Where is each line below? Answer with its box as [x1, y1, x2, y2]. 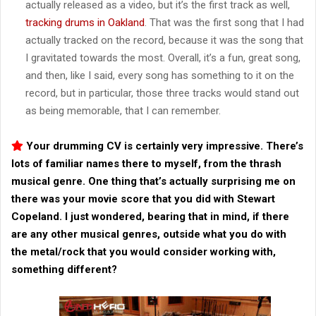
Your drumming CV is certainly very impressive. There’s [23, 139, 303, 152]
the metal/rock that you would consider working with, [11, 245, 276, 258]
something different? [11, 262, 117, 276]
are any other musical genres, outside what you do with [11, 227, 286, 241]
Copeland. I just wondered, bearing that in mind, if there [11, 209, 289, 223]
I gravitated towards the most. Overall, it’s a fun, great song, [25, 51, 300, 64]
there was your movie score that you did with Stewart [11, 192, 275, 205]
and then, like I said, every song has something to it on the [25, 68, 294, 82]
